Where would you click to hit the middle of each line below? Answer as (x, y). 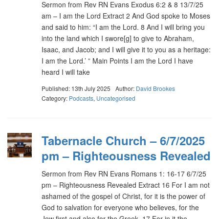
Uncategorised (116, 98)
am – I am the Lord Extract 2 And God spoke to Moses (126, 16)
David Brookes (155, 88)
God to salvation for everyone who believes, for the (120, 207)
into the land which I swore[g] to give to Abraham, (118, 38)
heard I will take (66, 72)
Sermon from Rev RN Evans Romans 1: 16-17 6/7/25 (124, 173)
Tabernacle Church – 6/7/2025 (123, 140)
